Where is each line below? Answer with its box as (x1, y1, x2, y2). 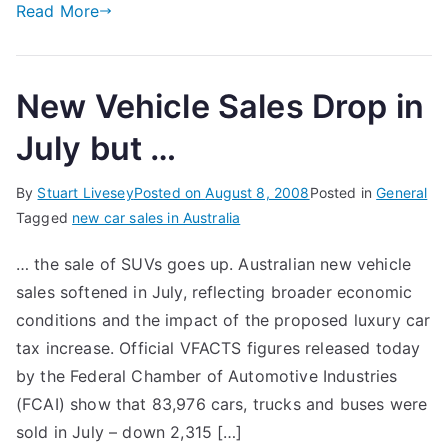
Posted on (133, 184, 206, 201)
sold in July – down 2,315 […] (16, 422, 243, 442)
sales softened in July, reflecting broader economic (16, 282, 413, 302)
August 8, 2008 (205, 184, 310, 201)
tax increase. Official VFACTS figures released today (16, 338, 421, 358)
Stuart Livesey (37, 184, 134, 201)
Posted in (309, 184, 377, 201)
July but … (16, 129, 177, 168)
